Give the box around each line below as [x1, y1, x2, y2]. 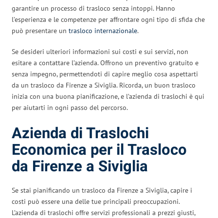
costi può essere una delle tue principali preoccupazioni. [12, 197, 180, 206]
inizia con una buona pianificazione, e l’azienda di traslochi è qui [12, 91, 204, 101]
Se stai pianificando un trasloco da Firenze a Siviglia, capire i [12, 185, 192, 195]
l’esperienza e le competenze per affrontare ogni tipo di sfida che [12, 15, 205, 24]
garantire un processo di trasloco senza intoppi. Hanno [12, 3, 175, 13]
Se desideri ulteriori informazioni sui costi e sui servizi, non [12, 47, 188, 56]
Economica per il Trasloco [12, 139, 187, 161]
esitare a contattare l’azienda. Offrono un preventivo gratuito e [12, 58, 199, 67]
